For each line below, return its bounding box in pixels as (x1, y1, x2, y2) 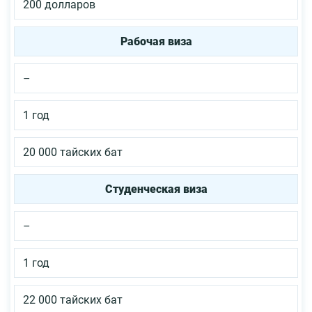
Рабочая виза (120, 35, 192, 49)
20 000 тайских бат (23, 146, 123, 159)
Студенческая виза (104, 182, 208, 196)
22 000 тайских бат (23, 293, 123, 307)
